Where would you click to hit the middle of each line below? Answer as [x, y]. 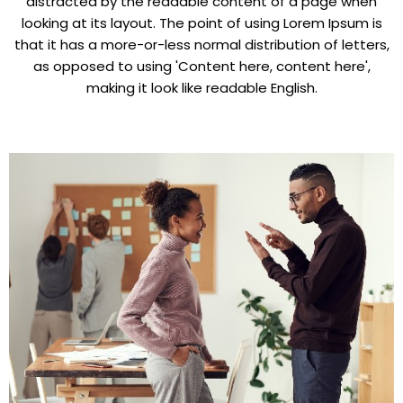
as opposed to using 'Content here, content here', [201, 67]
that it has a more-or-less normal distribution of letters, [201, 45]
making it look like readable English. [201, 88]
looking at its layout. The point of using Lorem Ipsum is [201, 23]
